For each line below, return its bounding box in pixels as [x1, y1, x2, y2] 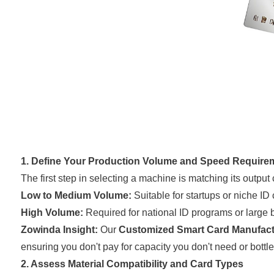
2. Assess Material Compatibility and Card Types [20, 258, 243, 269]
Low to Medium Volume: [20, 190, 131, 201]
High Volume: [20, 207, 83, 218]
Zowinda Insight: [20, 224, 98, 235]
